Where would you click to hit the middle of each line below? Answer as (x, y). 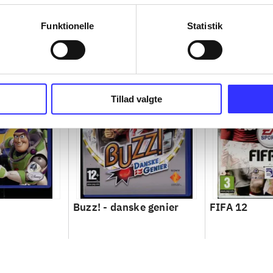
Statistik (205, 26)
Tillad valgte (136, 99)
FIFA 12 (229, 207)
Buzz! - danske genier (126, 207)
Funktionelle (68, 26)
